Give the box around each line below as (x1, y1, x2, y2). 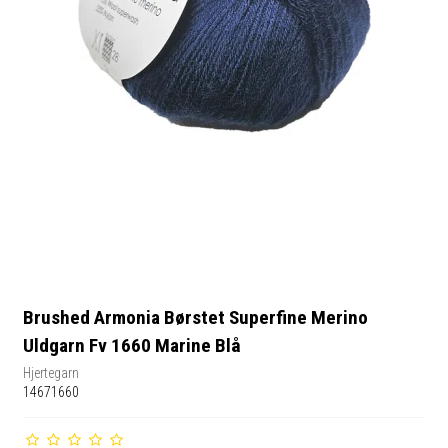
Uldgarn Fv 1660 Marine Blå (23, 334, 242, 358)
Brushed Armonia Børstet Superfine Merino (23, 306, 369, 330)
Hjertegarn (23, 364, 80, 381)
